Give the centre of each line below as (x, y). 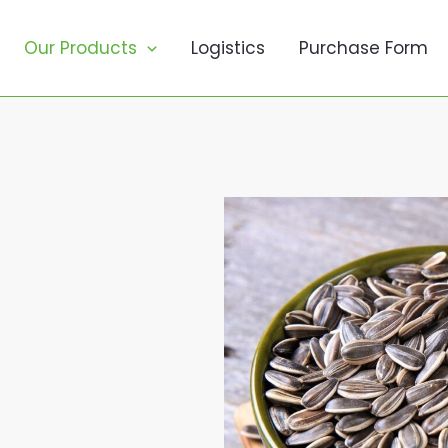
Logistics (228, 48)
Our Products (80, 48)
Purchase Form (363, 48)
